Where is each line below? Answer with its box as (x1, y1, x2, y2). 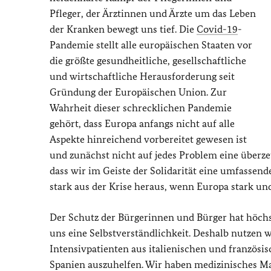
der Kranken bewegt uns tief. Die (50, 23, 197, 35)
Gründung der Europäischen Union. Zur (50, 86, 227, 98)
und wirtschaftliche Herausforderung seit (50, 70, 235, 82)
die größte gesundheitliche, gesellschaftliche (50, 54, 246, 67)
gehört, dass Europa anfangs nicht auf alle (50, 117, 235, 129)
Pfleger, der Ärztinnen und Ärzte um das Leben (50, 7, 256, 19)
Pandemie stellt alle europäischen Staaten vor (50, 39, 252, 51)
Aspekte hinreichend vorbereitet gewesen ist (50, 133, 247, 145)
